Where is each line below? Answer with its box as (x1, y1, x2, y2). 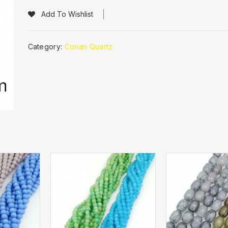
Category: (27, 42, 65, 51)
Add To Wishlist (41, 10, 93, 18)
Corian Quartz (64, 42, 113, 51)
